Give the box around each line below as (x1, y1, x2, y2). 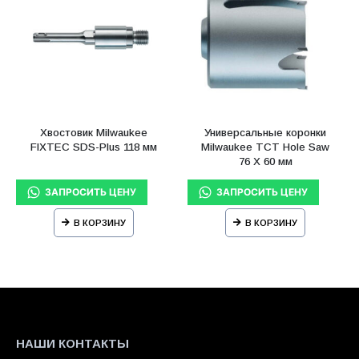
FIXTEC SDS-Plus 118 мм (30, 141, 157, 154)
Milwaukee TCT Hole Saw (201, 141, 329, 154)
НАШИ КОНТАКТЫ (16, 336, 129, 350)
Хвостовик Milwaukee (40, 127, 147, 139)
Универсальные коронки (204, 127, 326, 139)
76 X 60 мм (238, 155, 292, 168)
